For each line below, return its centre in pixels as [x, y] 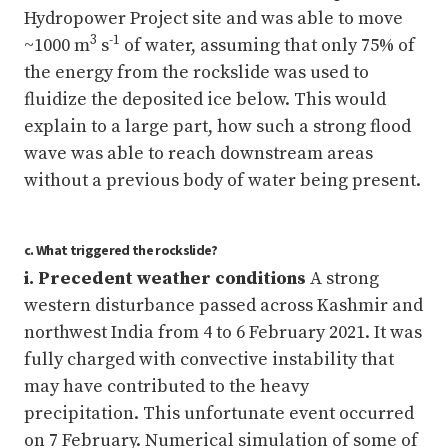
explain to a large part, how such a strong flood [217, 126]
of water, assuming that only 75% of [267, 45]
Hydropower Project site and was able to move [213, 18]
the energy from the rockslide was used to [196, 72]
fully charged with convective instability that [209, 359]
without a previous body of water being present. [222, 180]
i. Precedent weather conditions [165, 278]
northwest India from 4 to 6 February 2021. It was [223, 332]
